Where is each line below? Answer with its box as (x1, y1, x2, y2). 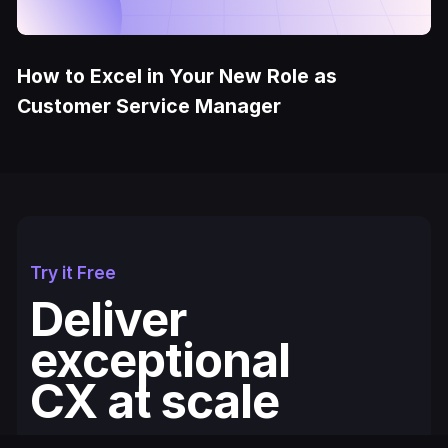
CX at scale (30, 371, 279, 429)
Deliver (30, 289, 187, 347)
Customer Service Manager (17, 94, 282, 119)
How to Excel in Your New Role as (17, 64, 338, 89)
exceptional (30, 330, 290, 388)
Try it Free (30, 261, 117, 283)
